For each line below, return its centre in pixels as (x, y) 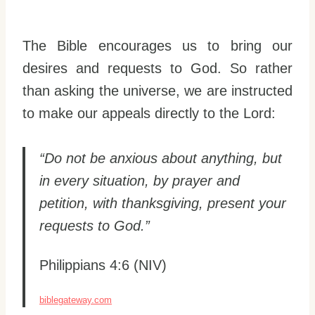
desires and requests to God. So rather (157, 69)
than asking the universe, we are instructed (157, 91)
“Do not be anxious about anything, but (161, 159)
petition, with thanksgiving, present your (163, 204)
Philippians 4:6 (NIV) (103, 265)
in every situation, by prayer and (140, 181)
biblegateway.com (76, 300)
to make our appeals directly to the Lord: (149, 114)
